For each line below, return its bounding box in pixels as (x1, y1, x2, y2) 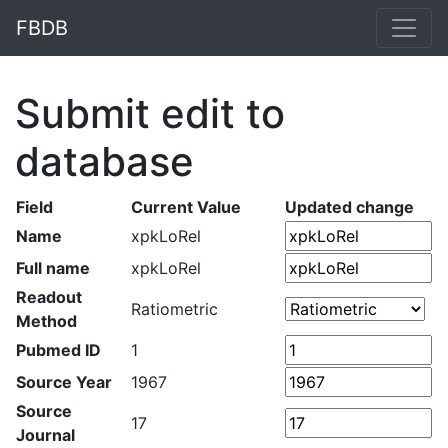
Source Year (16, 372, 112, 392)
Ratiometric (131, 299, 218, 319)
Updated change (285, 197, 414, 217)
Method (16, 311, 77, 331)
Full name (16, 258, 90, 278)
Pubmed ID (16, 340, 101, 360)
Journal (16, 425, 75, 445)
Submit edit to (15, 89, 285, 138)
